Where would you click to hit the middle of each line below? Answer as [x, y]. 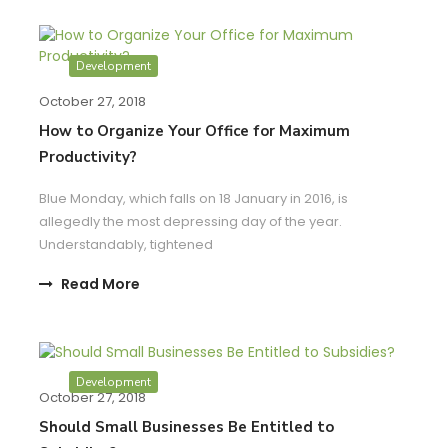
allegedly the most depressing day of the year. [190, 222]
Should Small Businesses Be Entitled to [186, 426]
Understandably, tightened [126, 245]
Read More [100, 284]
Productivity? [88, 157]
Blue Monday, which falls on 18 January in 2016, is [193, 199]
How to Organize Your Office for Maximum [194, 131]
